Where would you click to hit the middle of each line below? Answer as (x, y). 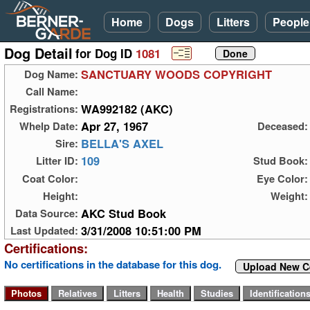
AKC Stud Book (124, 213)
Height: (61, 195)
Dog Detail (38, 53)
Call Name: (52, 92)
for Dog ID (106, 54)
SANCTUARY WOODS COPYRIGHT (176, 74)
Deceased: (283, 126)
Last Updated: (44, 230)
